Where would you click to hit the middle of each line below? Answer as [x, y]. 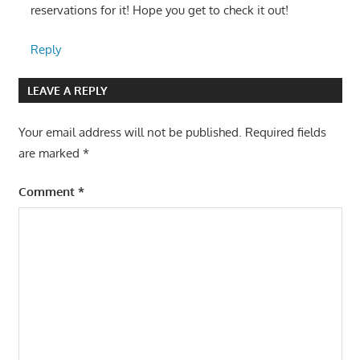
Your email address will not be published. [130, 132]
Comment [48, 192]
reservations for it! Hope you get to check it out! [159, 10]
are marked [50, 153]
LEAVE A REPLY [67, 90]
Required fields [285, 132]
